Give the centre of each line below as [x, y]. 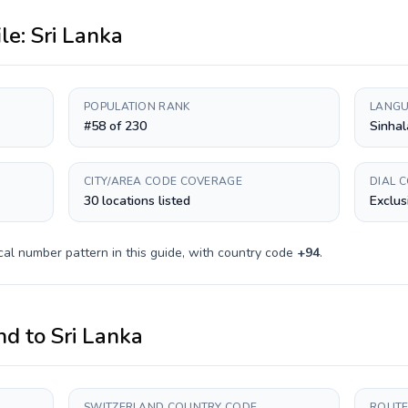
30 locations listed [137, 201]
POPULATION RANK [137, 107]
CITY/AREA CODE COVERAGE [163, 181]
